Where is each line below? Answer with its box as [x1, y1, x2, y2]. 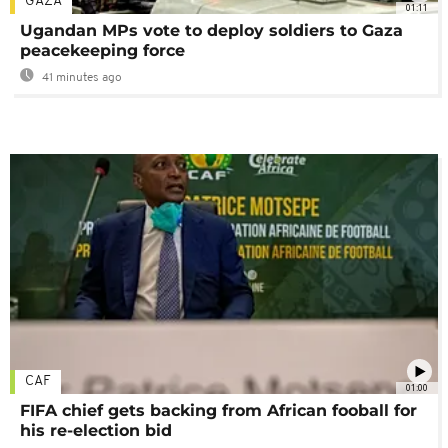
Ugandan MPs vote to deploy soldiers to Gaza [20, 20, 403, 40]
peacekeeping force [20, 40, 185, 60]
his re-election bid [20, 421, 172, 441]
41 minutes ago [39, 71, 122, 84]
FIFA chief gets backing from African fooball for [20, 401, 417, 421]
